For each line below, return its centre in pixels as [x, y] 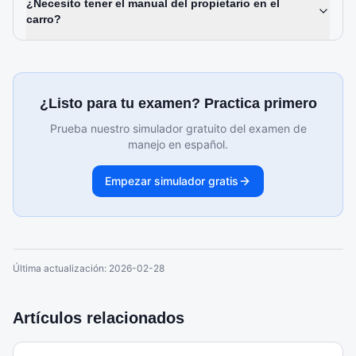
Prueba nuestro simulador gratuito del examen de [178, 128]
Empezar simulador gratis [172, 181]
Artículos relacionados [99, 318]
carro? [44, 19]
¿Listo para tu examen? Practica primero [178, 103]
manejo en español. [178, 144]
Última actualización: [61, 268]
